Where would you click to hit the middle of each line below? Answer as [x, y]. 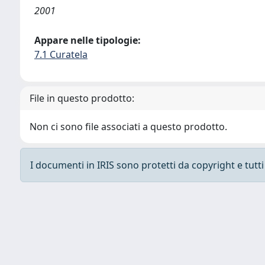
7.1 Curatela [61, 54]
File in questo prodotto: [82, 98]
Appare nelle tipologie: [88, 40]
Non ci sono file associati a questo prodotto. [128, 127]
